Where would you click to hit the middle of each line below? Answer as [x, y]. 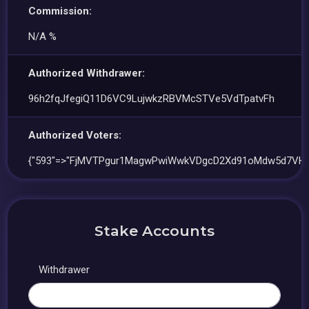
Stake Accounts [154, 231]
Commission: [60, 11]
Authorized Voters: [75, 135]
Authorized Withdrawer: [87, 73]
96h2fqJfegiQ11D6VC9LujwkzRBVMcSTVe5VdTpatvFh [152, 99]
